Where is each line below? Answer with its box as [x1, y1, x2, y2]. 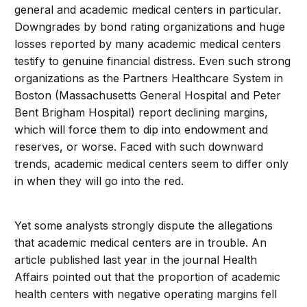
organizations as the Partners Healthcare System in [14, 71, 284, 85]
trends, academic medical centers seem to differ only [14, 157, 289, 171]
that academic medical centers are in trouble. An [14, 236, 267, 249]
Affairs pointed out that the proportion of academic [14, 270, 281, 284]
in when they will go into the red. [14, 174, 184, 188]
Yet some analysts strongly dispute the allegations [14, 219, 273, 232]
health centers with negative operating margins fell [14, 287, 278, 301]
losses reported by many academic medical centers [14, 37, 282, 51]
